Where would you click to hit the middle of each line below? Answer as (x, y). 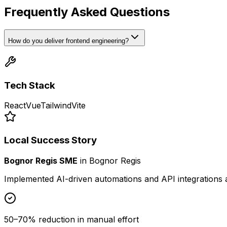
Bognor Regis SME (41, 160)
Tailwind (56, 106)
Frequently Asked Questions (87, 12)
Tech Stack (30, 85)
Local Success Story (50, 140)
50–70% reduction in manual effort (71, 219)
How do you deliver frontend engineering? (68, 41)
